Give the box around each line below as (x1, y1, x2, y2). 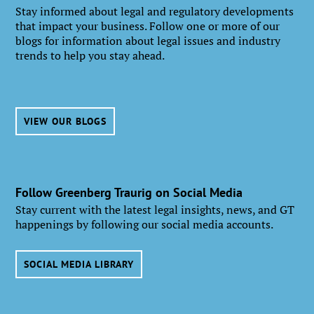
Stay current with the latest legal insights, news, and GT (15, 202, 295, 218)
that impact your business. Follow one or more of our (15, 18, 280, 34)
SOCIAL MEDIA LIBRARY (24, 258, 135, 271)
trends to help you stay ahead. (15, 48, 165, 64)
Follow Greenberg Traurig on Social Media (15, 184, 243, 201)
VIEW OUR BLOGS (24, 115, 107, 128)
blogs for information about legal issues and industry (15, 33, 281, 49)
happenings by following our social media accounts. (15, 217, 274, 233)
